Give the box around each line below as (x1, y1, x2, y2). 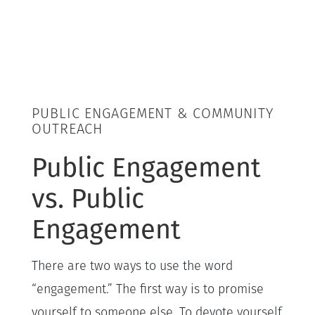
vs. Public (32, 181, 144, 214)
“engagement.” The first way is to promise (32, 283, 264, 297)
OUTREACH (32, 122, 103, 137)
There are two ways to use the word (32, 259, 233, 274)
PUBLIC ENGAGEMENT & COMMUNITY (32, 107, 274, 122)
